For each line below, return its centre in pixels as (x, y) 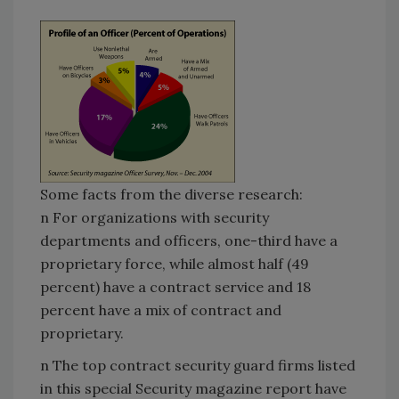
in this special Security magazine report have (193, 388)
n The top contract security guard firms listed (198, 365)
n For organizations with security (155, 217)
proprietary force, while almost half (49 (175, 263)
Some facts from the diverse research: (171, 194)
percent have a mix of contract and (161, 309)
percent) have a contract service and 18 (175, 286)
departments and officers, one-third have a (189, 240)
